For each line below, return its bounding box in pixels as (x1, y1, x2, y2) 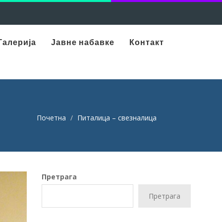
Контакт (129, 37, 164, 47)
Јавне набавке (51, 37, 114, 47)
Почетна (37, 113, 66, 122)
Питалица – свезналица (77, 113, 157, 122)
